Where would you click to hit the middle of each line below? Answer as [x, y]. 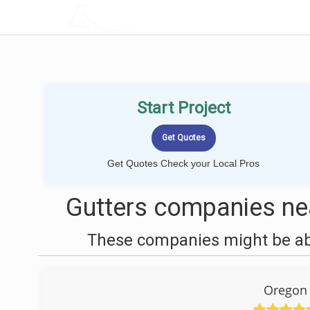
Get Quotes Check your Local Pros [183, 163]
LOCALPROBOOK [147, 17]
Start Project [183, 108]
